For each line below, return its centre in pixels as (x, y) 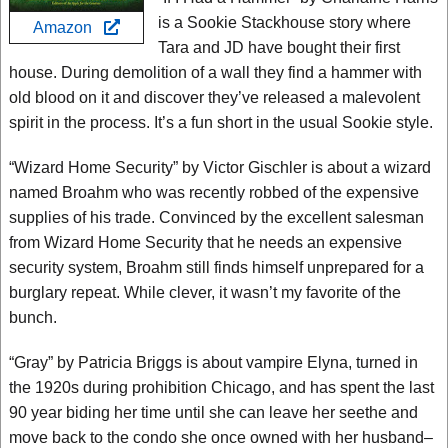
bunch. (33, 317)
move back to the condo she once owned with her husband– (221, 437)
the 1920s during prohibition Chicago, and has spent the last (221, 387)
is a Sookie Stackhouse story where (284, 22)
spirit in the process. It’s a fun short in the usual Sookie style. (221, 122)
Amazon (68, 27)
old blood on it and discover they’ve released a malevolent (214, 97)
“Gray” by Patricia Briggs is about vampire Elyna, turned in (213, 362)
